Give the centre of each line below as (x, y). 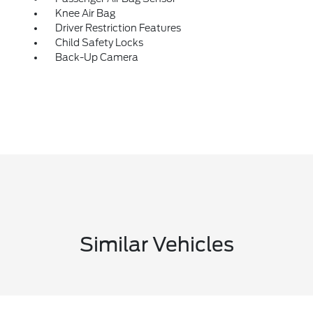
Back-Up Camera (96, 58)
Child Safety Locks (99, 43)
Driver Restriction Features (118, 28)
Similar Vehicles (156, 245)
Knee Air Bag (85, 14)
